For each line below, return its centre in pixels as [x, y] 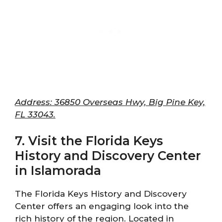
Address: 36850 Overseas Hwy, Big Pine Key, [110, 102]
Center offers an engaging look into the [102, 206]
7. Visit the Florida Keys [89, 141]
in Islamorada [58, 170]
